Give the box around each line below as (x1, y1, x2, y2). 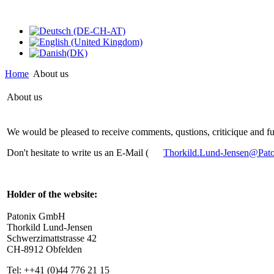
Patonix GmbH (7, 211, 65, 221)
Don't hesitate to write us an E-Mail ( (7, 147, 151, 158)
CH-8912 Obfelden (7, 244, 82, 254)
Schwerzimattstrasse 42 (7, 233, 97, 243)
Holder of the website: (7, 189, 97, 199)
